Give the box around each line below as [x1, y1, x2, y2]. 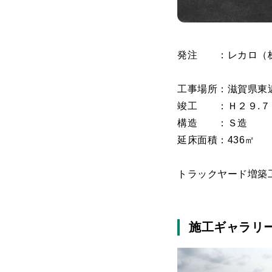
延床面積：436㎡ [177, 134, 255, 145]
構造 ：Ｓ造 [177, 117, 248, 128]
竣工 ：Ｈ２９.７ [177, 100, 270, 111]
